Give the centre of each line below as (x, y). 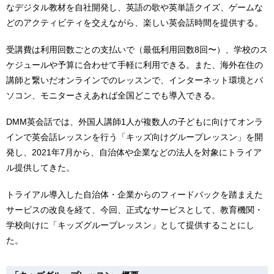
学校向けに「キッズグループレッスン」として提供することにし (130, 225)
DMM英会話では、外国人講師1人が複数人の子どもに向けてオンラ (135, 122)
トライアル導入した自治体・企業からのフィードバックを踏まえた (135, 195)
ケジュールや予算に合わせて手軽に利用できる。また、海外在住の (135, 65)
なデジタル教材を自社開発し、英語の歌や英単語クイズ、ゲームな (135, 7)
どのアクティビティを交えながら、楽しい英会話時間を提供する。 (135, 22)
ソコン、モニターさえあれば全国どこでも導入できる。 (113, 95)
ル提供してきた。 (40, 168)
